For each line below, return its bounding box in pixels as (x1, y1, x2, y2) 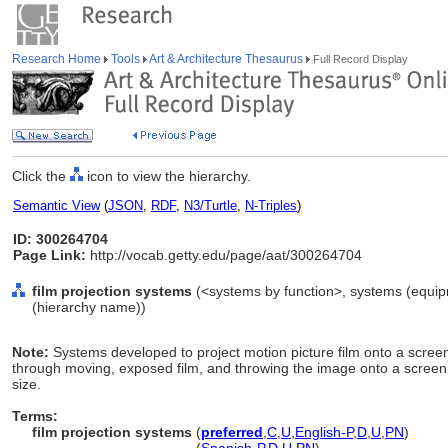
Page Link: (13, 247, 86, 263)
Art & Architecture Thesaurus (147, 52, 306, 66)
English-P (295, 424, 353, 440)
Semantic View (13, 198, 100, 213)
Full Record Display (310, 53, 408, 65)
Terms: (12, 408, 58, 424)
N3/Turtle (184, 198, 237, 213)
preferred (201, 424, 263, 440)
